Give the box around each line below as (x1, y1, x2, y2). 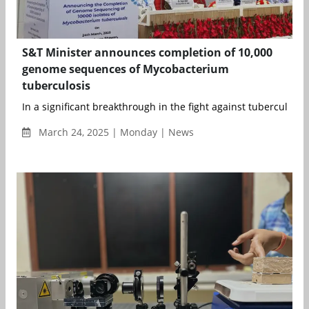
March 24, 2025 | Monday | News (36, 126, 194, 139)
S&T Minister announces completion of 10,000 (22, 45, 272, 61)
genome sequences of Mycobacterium (22, 61, 229, 77)
